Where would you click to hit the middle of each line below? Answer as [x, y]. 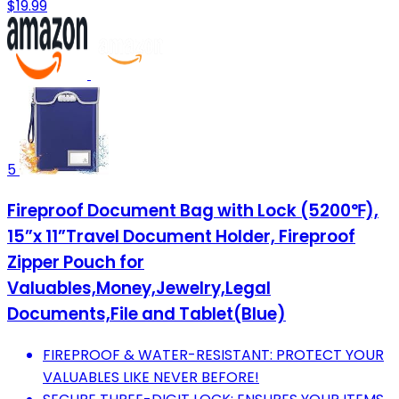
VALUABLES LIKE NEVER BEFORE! [151, 377]
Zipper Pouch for [76, 262]
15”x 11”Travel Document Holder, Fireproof [181, 236]
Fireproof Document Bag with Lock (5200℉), [193, 210]
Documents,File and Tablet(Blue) [147, 313]
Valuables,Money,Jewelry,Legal [139, 288]
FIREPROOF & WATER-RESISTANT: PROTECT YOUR [213, 354]
